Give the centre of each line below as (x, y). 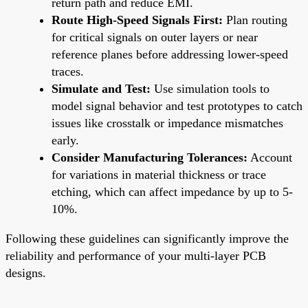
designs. (26, 273)
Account (270, 157)
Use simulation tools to (210, 88)
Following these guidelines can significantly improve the (147, 238)
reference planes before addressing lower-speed (170, 54)
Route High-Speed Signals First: (137, 20)
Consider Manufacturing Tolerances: (150, 157)
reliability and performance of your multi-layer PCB (136, 255)
